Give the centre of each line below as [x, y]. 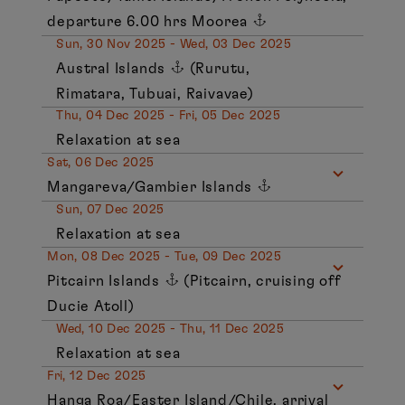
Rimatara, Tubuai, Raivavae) [155, 94]
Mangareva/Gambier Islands [152, 187]
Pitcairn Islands [106, 281]
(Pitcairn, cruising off [260, 281]
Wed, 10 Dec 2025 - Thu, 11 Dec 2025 [170, 329]
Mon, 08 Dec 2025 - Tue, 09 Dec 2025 [165, 256]
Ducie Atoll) [91, 306]
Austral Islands [113, 68]
